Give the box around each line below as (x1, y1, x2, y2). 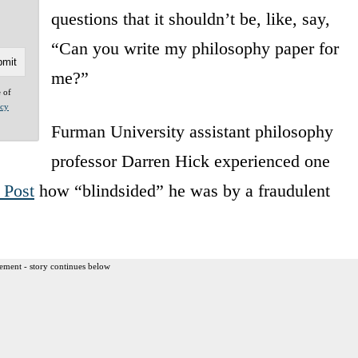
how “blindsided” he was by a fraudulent (34, 180, 330, 201)
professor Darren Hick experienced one (50, 150, 330, 171)
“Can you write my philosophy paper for (50, 38, 339, 58)
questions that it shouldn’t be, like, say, (50, 8, 330, 29)
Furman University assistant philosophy (50, 121, 333, 141)
